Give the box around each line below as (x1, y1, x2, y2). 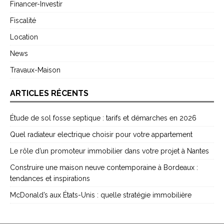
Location (10, 32, 38, 41)
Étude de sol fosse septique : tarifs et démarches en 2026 (10, 113, 196, 122)
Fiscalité (10, 16, 36, 24)
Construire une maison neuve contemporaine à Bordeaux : (10, 163, 198, 171)
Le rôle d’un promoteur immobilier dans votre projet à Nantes (10, 146, 209, 155)
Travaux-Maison (10, 65, 60, 74)
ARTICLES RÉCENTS (10, 88, 88, 98)
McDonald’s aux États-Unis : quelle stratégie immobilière (10, 190, 191, 199)
